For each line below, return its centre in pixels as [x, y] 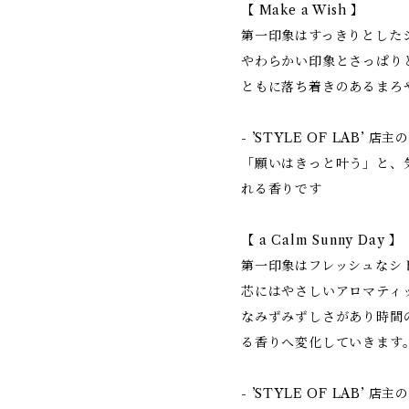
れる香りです [282, 189]
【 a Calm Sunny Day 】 [322, 240]
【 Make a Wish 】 [303, 10]
